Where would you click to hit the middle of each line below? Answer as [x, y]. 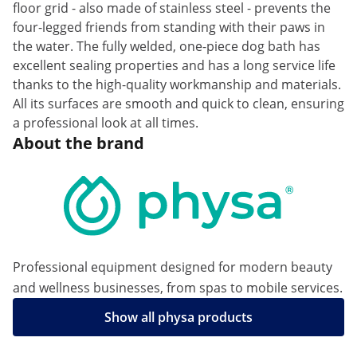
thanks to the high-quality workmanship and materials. [177, 84]
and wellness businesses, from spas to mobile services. [178, 288]
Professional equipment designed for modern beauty [173, 267]
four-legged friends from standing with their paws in [169, 27]
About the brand [78, 143]
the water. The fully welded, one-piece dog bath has [167, 46]
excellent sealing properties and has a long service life [174, 65]
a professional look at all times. [106, 123]
